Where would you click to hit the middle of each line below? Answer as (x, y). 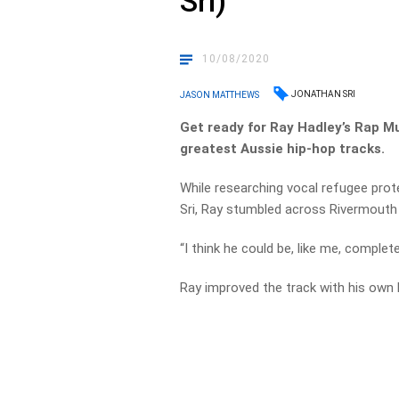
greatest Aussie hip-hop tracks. (283, 149)
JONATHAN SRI (324, 94)
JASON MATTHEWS (220, 94)
